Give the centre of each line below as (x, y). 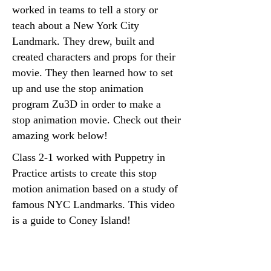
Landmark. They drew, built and (83, 41)
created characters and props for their (94, 57)
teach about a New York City (76, 25)
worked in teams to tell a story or (85, 10)
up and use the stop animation (78, 88)
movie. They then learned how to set (93, 73)
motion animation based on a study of (95, 189)
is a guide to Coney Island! (71, 220)
